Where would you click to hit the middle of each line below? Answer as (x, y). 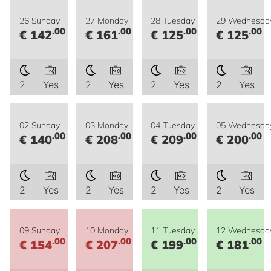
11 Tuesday (172, 230)
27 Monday (106, 20)
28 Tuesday (172, 20)
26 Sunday (40, 20)
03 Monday (106, 125)
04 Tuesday (172, 125)
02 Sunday (40, 125)
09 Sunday (40, 230)
